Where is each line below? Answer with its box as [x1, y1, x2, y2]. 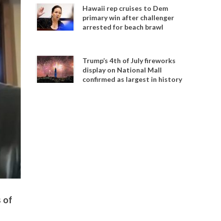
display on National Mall [82, 66, 162, 74]
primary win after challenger [82, 13, 175, 22]
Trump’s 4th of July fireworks [82, 56, 176, 65]
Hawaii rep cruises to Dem [82, 4, 169, 12]
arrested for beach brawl [82, 23, 164, 31]
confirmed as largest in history [82, 75, 183, 83]
